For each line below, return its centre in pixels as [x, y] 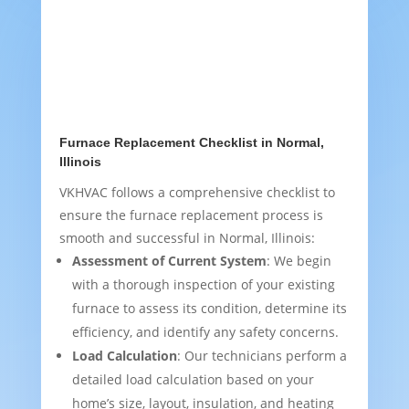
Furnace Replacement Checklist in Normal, [191, 143]
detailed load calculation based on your [193, 380]
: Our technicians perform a [262, 356]
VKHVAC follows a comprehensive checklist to [197, 193]
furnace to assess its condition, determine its [209, 309]
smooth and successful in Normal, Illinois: [187, 238]
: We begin [299, 261]
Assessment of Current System [169, 261]
